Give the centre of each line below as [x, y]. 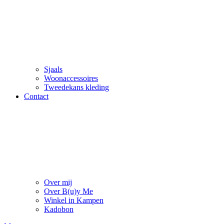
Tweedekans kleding [76, 87]
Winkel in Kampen [74, 200]
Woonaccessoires [71, 78]
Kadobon [59, 209]
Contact [36, 96]
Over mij [58, 182]
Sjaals [53, 69]
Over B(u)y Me [68, 191]
